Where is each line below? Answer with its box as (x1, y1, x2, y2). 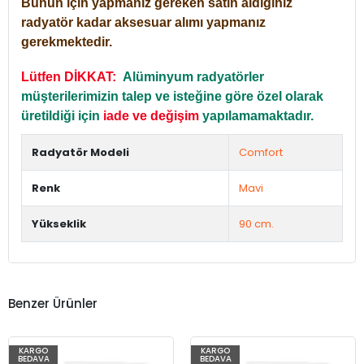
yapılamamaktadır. (199, 108, 317, 123)
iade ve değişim (103, 108, 199, 123)
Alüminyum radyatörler (123, 69, 264, 84)
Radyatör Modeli (32, 144, 129, 160)
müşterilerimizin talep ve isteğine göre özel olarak (21, 89, 323, 103)
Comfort (239, 144, 283, 160)
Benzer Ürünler (8, 295, 97, 313)
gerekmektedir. (21, 34, 112, 49)
